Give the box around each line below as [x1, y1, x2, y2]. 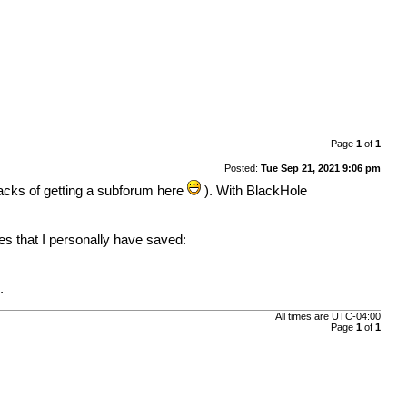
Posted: [223, 162, 261, 174]
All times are [274, 311, 332, 323]
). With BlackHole [201, 183, 308, 198]
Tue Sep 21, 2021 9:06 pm [260, 162, 381, 174]
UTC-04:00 [331, 311, 381, 323]
